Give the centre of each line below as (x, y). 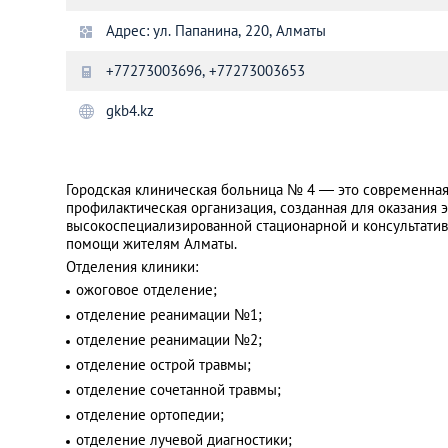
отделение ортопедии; (150, 414)
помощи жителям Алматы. (153, 243)
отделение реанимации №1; (169, 314)
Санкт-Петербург (218, 53)
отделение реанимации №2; (169, 339)
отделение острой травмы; (163, 364)
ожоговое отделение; (146, 289)
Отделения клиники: (132, 266)
